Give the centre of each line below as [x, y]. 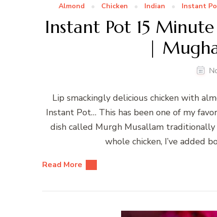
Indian [155, 6]
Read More [62, 165]
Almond [72, 6]
